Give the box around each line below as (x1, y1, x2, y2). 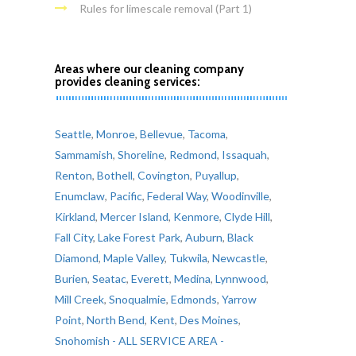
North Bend (86, 313, 145, 327)
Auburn (184, 230, 222, 245)
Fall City (54, 230, 93, 245)
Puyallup (194, 168, 237, 183)
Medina (173, 272, 211, 286)
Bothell (96, 168, 133, 183)
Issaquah (221, 148, 267, 162)
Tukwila (168, 251, 207, 265)
